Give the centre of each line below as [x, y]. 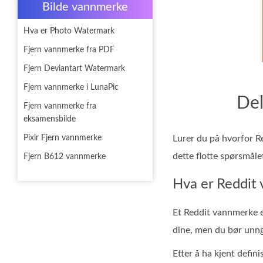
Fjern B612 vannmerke [65, 157]
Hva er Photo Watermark [69, 31]
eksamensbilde [50, 119]
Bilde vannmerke [85, 7]
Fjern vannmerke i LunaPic [71, 87]
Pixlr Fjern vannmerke [63, 138]
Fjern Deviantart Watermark [74, 69]
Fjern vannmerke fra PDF [69, 50]
